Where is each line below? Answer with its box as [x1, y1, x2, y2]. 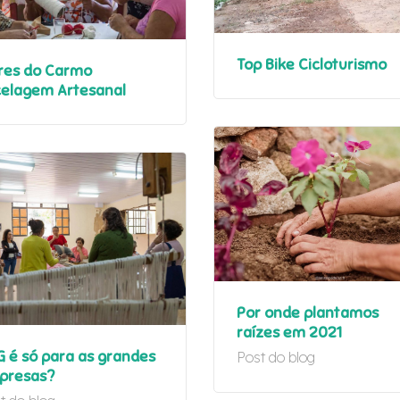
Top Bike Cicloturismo [237, 54, 387, 74]
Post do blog [237, 347, 315, 366]
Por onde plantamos [237, 303, 379, 322]
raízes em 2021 [237, 322, 342, 342]
